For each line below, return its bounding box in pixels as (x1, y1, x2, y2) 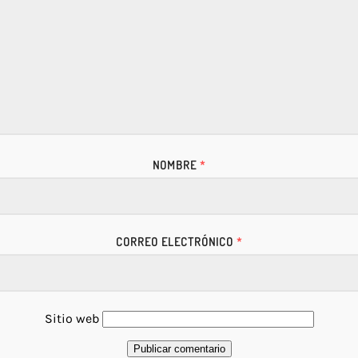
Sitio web (44, 311, 99, 327)
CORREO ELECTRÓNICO (116, 234, 237, 249)
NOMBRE (153, 157, 200, 172)
